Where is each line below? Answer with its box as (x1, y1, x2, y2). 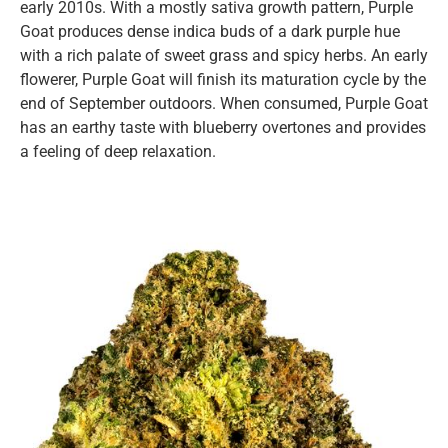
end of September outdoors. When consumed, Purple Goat (20, 93, 428, 113)
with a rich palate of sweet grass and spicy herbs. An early (20, 45, 428, 65)
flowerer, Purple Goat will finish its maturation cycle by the (20, 69, 426, 89)
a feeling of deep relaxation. (20, 141, 216, 161)
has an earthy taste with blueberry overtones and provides (20, 117, 426, 137)
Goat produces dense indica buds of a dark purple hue (20, 21, 400, 41)
